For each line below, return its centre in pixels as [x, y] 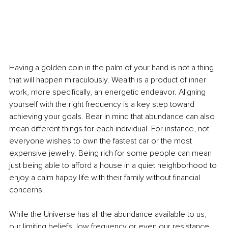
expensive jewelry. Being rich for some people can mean [111, 153]
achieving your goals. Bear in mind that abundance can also [113, 116]
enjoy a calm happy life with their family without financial [106, 177]
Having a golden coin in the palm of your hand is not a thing [112, 67]
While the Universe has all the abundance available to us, [109, 214]
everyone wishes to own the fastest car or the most [102, 141]
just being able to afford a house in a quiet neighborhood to [114, 165]
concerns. [28, 190]
